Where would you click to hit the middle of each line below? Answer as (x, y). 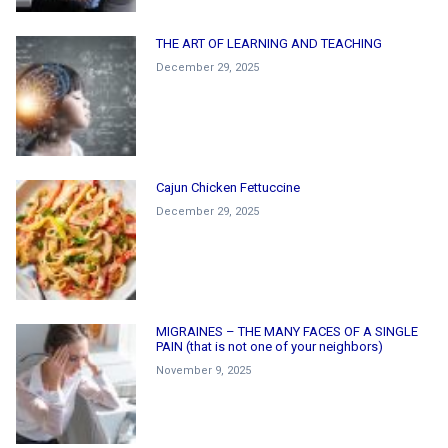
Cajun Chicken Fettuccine (228, 187)
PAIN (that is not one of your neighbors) (269, 346)
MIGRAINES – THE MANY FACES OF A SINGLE (287, 331)
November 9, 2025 (203, 370)
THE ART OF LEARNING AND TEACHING (269, 43)
